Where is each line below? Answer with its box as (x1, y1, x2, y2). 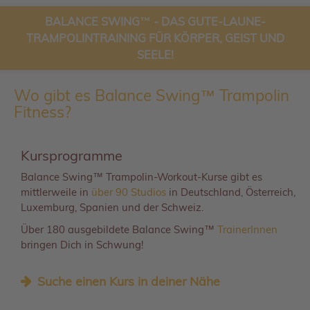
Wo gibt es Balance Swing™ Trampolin (14, 85, 289, 105)
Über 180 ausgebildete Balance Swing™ (21, 222, 217, 236)
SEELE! (136, 47, 174, 62)
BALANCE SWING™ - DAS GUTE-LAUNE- (44, 14, 266, 28)
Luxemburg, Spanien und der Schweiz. (21, 200, 203, 214)
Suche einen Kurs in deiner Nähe (37, 273, 220, 289)
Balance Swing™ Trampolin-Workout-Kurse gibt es (21, 170, 262, 183)
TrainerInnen (217, 222, 277, 236)
